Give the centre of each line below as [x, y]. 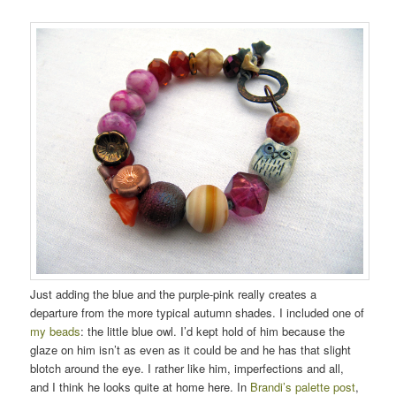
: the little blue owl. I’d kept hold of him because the [213, 331]
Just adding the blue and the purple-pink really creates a [174, 293]
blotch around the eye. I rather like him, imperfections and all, [187, 368]
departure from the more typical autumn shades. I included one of [198, 312]
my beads [56, 331]
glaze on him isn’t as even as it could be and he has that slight [191, 349]
